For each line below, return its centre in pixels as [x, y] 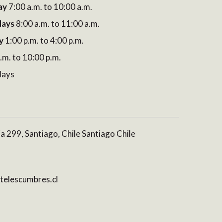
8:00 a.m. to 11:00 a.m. [57, 24]
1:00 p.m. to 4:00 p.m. [44, 40]
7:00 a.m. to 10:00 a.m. [50, 7]
